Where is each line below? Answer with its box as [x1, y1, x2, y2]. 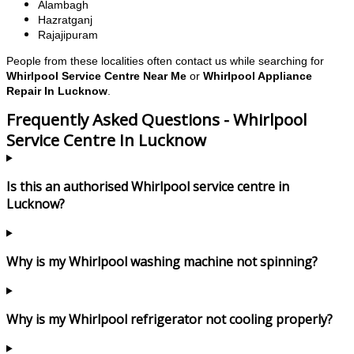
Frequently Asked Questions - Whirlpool [6, 107, 307, 130]
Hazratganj [38, 14, 92, 27]
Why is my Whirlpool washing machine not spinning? [6, 252, 318, 270]
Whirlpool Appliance [203, 70, 312, 82]
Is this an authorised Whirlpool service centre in [6, 177, 289, 195]
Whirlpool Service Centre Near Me [6, 70, 186, 82]
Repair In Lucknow [6, 85, 107, 97]
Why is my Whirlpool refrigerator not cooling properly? [6, 310, 333, 328]
